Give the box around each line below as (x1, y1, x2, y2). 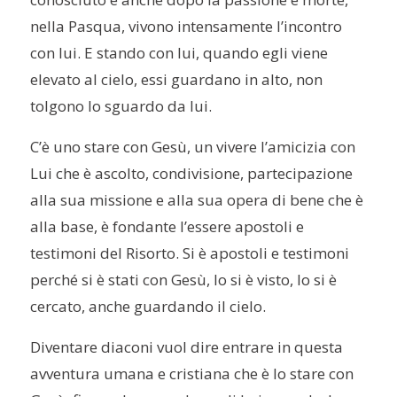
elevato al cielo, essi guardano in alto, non (30, 69, 323, 90)
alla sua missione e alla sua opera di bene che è (30, 190, 364, 211)
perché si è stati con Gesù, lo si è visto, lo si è (30, 269, 338, 291)
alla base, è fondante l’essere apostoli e (30, 216, 305, 237)
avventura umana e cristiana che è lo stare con (30, 363, 354, 385)
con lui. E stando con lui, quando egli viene (30, 43, 329, 64)
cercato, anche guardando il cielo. (30, 296, 267, 317)
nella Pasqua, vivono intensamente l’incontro (30, 16, 343, 37)
